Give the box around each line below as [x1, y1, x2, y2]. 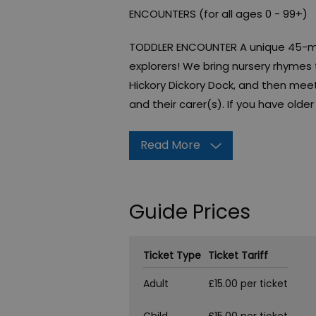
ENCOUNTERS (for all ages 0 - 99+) [129, 6, 308, 22]
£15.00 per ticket [208, 276, 288, 291]
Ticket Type [143, 248, 201, 263]
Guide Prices [129, 198, 250, 226]
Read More [140, 137, 200, 154]
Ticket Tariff [208, 248, 268, 263]
